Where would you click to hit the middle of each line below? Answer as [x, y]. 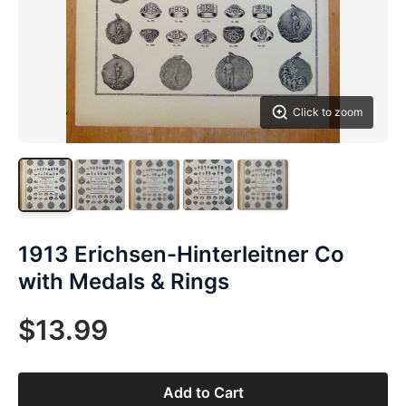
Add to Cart [203, 392]
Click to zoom [328, 112]
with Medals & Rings [124, 281]
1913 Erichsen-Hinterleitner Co [181, 254]
